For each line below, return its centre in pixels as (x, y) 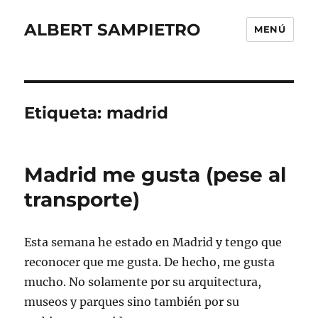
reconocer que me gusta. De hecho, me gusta (150, 262)
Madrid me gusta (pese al (155, 175)
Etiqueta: (66, 113)
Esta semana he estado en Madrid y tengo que (153, 242)
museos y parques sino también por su (132, 302)
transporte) (82, 199)
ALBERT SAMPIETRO (113, 29)
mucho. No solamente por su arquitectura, (143, 282)
